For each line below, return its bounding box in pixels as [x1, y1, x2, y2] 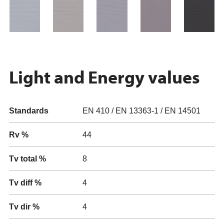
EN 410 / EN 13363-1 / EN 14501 [82, 106, 200, 115]
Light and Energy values [9, 65, 200, 88]
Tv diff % [9, 178, 41, 187]
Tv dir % [9, 202, 39, 211]
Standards [9, 106, 48, 115]
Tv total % [9, 154, 46, 163]
